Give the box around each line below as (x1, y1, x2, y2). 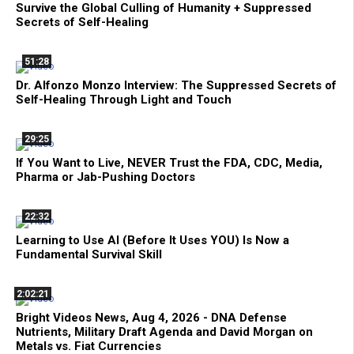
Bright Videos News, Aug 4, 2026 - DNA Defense (16, 311, 287, 326)
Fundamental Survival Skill (16, 247, 162, 262)
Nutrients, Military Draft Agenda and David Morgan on (16, 325, 313, 340)
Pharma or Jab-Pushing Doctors (16, 170, 195, 185)
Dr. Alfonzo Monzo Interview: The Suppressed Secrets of (16, 78, 337, 93)
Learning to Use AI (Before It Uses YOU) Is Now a (16, 233, 289, 248)
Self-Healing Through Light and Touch (16, 92, 232, 107)
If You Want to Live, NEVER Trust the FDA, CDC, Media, (16, 156, 322, 171)
